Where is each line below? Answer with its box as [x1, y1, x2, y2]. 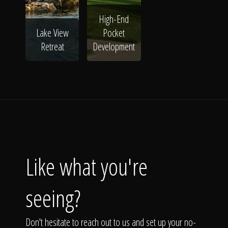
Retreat [40, 40, 64, 53]
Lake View [36, 26, 69, 40]
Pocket [103, 26, 125, 40]
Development [93, 40, 135, 53]
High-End [99, 12, 129, 26]
